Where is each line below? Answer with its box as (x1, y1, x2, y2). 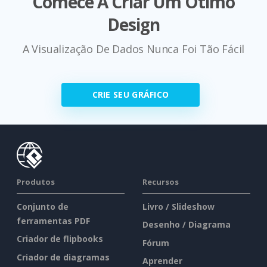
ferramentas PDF (17, 215, 90, 226)
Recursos (142, 176, 179, 187)
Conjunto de (17, 200, 69, 212)
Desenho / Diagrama (142, 219, 231, 231)
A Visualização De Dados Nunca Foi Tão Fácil (22, 41, 245, 56)
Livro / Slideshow (142, 200, 215, 212)
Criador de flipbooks (17, 233, 103, 245)
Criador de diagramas (17, 251, 110, 263)
